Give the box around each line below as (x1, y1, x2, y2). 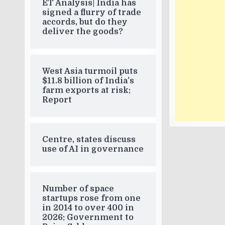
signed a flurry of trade (42, 8, 142, 17)
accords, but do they (42, 18, 128, 27)
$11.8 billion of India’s (42, 76, 135, 85)
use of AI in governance (42, 145, 144, 154)
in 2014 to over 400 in (42, 203, 135, 212)
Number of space (42, 184, 115, 193)
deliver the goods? (42, 27, 124, 36)
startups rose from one (42, 194, 141, 203)
